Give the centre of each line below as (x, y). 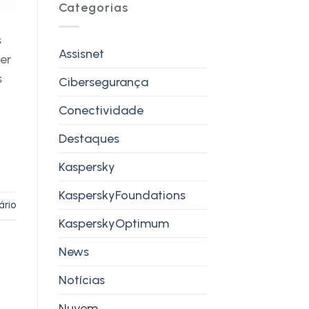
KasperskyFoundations (122, 195)
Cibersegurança (103, 82)
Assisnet (81, 53)
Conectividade (101, 110)
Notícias (81, 280)
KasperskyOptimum (113, 223)
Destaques (89, 138)
